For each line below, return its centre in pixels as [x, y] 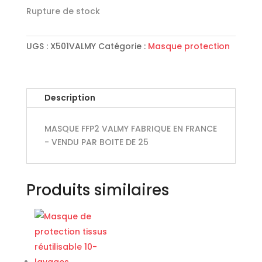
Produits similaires [97, 190]
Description [70, 98]
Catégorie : [123, 46]
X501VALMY [73, 46]
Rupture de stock [63, 11]
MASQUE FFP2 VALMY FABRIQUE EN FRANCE [130, 129]
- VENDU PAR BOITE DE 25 [96, 142]
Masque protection [189, 46]
